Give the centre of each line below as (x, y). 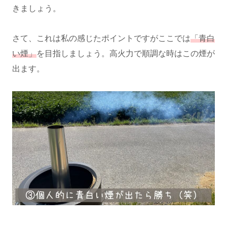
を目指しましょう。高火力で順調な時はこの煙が (126, 53)
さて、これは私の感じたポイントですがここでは (101, 38)
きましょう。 (36, 8)
